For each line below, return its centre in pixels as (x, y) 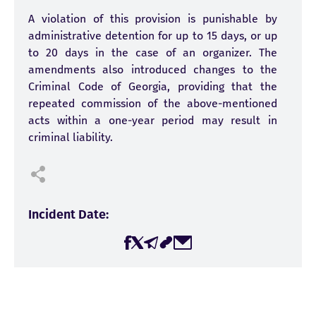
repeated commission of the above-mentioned (153, 103)
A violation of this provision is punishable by (153, 19)
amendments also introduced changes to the (153, 69)
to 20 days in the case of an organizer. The (153, 53)
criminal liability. (71, 137)
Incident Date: (68, 214)
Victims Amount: (75, 304)
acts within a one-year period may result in (153, 120)
